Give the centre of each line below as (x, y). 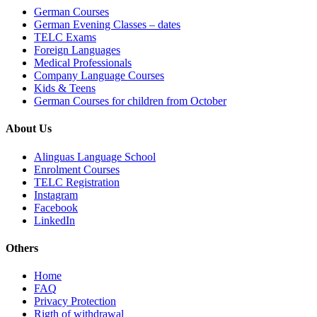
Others (22, 248)
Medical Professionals (83, 63)
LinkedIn (54, 220)
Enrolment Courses (77, 169)
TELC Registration (77, 182)
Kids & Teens (65, 88)
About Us (29, 129)
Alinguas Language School (95, 156)
